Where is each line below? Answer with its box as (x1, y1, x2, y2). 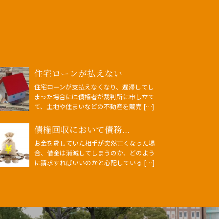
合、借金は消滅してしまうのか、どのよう (34, 148, 155, 157)
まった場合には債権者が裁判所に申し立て (34, 92, 154, 101)
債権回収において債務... (34, 123, 130, 135)
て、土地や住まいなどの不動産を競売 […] (34, 102, 154, 111)
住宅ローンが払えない (34, 67, 122, 79)
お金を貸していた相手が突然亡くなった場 (34, 138, 155, 148)
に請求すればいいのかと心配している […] (34, 158, 154, 167)
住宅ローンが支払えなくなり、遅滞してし (34, 82, 154, 91)
